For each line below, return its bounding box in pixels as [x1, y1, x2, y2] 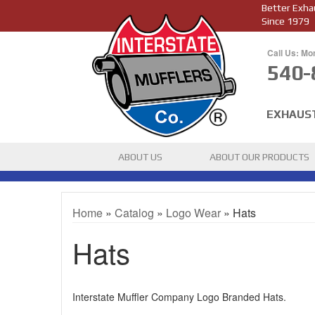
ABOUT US [117, 151, 162, 162]
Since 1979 [262, 15, 309, 27]
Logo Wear [166, 205, 221, 221]
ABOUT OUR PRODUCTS [209, 151, 309, 162]
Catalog [115, 205, 154, 221]
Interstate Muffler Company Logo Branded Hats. [72, 290, 286, 304]
